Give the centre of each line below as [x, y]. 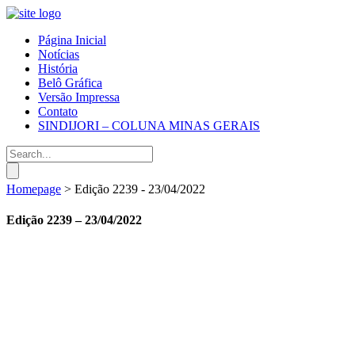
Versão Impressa [79, 97]
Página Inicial [72, 40]
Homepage [34, 189]
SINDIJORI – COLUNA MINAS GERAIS [149, 126]
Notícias [59, 54]
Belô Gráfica [70, 83]
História [58, 69]
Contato [58, 111]
